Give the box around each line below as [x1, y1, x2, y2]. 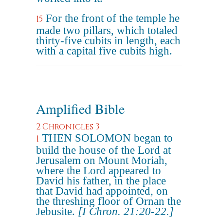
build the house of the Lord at [36, 144, 171, 156]
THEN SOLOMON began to [42, 132, 173, 144]
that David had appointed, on [36, 185, 168, 197]
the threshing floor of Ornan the [36, 195, 181, 207]
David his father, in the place [36, 175, 166, 187]
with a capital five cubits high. [36, 45, 172, 57]
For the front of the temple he [46, 12, 180, 24]
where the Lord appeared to [36, 164, 161, 177]
